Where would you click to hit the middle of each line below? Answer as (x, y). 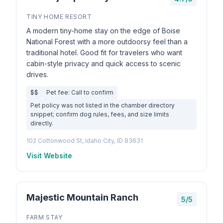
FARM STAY (45, 217)
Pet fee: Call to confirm (80, 92)
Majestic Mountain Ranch (82, 197)
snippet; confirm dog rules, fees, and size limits (100, 114)
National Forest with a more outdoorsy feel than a (107, 42)
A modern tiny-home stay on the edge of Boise (103, 31)
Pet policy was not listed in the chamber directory (103, 105)
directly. (42, 123)
